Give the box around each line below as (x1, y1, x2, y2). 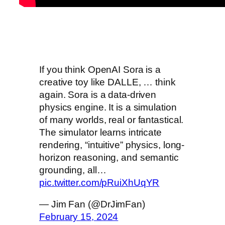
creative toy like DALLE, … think (39, 76, 176, 87)
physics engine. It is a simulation (39, 101, 177, 113)
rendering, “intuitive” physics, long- (39, 139, 185, 150)
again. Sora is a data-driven (39, 89, 157, 100)
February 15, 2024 (39, 211, 119, 222)
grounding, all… (39, 164, 106, 175)
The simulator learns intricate (39, 127, 162, 138)
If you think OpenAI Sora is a (39, 64, 161, 75)
